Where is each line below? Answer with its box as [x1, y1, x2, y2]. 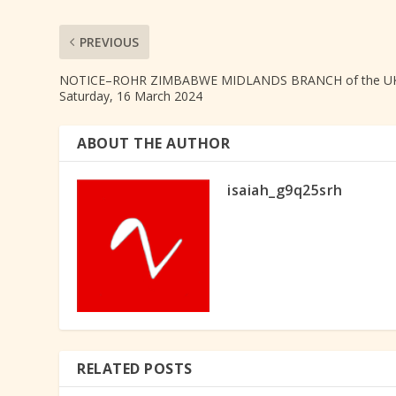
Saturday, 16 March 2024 [59, 87, 203, 104]
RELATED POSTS [77, 358, 193, 378]
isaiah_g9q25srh [227, 179, 343, 200]
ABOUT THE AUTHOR [77, 133, 231, 153]
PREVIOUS [80, 33, 140, 50]
